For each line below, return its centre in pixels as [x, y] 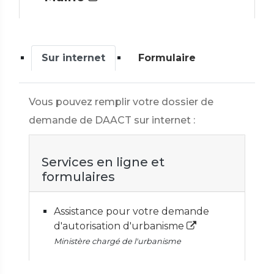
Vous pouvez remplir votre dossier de [121, 102]
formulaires [78, 177]
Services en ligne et [103, 162]
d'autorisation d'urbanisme [120, 226]
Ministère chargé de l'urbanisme [117, 241]
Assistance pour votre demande [131, 211]
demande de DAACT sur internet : [112, 120]
